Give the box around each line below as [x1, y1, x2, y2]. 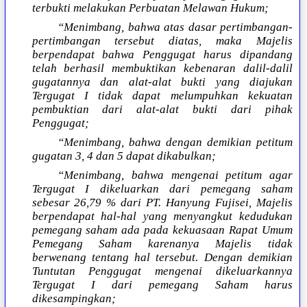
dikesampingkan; [32, 292, 116, 306]
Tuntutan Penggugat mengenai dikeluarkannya [32, 265, 293, 278]
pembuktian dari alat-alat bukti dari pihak [32, 103, 293, 116]
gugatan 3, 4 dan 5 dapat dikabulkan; [32, 149, 216, 163]
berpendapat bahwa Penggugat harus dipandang [32, 48, 293, 62]
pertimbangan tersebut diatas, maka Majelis [32, 34, 293, 48]
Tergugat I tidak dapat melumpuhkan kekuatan [32, 89, 293, 103]
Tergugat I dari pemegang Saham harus [32, 278, 293, 292]
